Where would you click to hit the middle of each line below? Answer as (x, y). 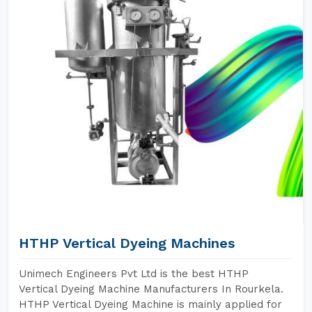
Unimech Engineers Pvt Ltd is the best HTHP (134, 274)
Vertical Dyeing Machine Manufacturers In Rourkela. (151, 289)
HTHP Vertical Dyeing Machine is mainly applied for (150, 304)
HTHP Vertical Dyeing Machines (127, 243)
